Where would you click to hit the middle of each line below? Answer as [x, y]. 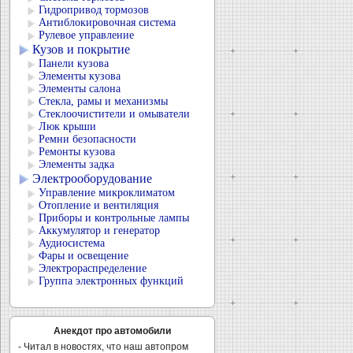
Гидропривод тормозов [94, 10]
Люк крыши [67, 126]
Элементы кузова [80, 76]
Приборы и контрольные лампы [114, 218]
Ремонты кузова [77, 152]
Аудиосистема [72, 243]
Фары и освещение [84, 256]
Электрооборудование [92, 178]
